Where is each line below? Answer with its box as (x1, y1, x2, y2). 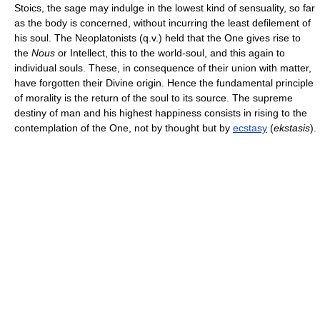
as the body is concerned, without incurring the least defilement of (14, 16, 311, 29)
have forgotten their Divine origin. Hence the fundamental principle (14, 76, 314, 89)
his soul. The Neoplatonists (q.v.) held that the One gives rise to (14, 31, 301, 44)
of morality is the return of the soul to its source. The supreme (14, 91, 293, 104)
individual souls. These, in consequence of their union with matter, (14, 61, 311, 74)
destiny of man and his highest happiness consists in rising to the (14, 106, 307, 119)
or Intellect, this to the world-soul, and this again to (55, 46, 285, 59)
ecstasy (233, 121, 267, 134)
